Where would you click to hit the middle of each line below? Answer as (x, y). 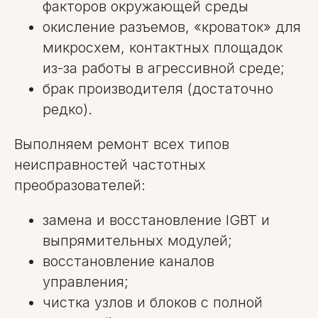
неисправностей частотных (110, 165)
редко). (67, 109)
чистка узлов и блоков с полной (153, 302)
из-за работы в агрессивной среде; (164, 68)
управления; (86, 282)
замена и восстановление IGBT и (156, 220)
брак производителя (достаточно (158, 89)
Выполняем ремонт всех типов (122, 144)
